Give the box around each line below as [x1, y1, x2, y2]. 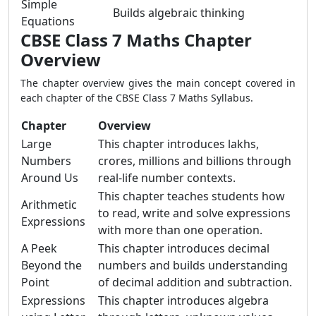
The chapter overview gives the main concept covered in [20, 76, 296, 90]
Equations [21, 13, 75, 29]
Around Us [21, 170, 78, 186]
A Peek [21, 241, 57, 256]
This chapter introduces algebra [98, 293, 269, 308]
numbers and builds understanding [98, 257, 288, 273]
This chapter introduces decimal [98, 241, 269, 256]
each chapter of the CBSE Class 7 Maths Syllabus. [20, 91, 253, 104]
